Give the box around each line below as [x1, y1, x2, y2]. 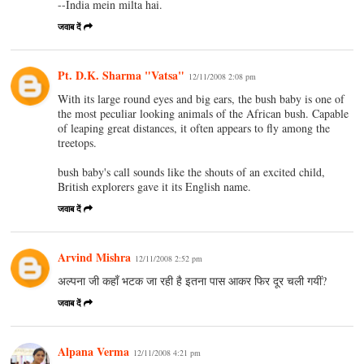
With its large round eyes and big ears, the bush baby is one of [58, 90, 345, 106]
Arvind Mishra [58, 248, 132, 266]
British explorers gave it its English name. [58, 178, 252, 194]
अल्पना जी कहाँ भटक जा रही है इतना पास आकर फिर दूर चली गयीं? [58, 272, 327, 288]
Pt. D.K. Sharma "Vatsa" [58, 66, 185, 84]
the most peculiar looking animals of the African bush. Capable [58, 105, 349, 121]
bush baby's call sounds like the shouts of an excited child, [58, 163, 326, 180]
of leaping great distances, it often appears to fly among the [58, 119, 331, 136]
